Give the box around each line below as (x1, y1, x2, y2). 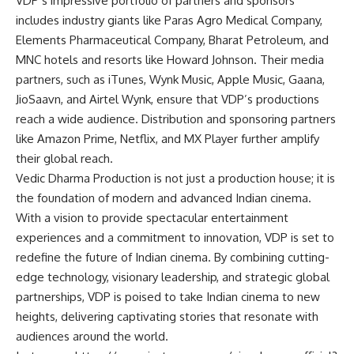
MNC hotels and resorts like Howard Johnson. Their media (16, 52, 324, 67)
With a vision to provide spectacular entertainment (16, 210, 288, 225)
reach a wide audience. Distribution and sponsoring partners (16, 111, 336, 126)
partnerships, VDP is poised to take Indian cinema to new (16, 289, 320, 304)
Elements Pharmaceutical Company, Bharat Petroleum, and (16, 32, 329, 47)
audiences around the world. (16, 329, 168, 344)
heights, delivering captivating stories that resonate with (16, 309, 318, 324)
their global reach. (16, 151, 113, 166)
